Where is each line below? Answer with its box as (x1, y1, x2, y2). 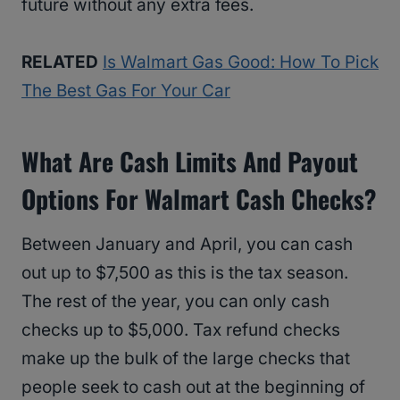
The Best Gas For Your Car (21, 80, 230, 102)
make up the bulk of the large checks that (21, 348, 350, 370)
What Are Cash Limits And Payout (21, 143, 358, 180)
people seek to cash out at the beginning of (21, 377, 365, 398)
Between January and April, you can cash (21, 234, 353, 255)
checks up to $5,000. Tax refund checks (21, 320, 340, 341)
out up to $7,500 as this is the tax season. (21, 262, 348, 284)
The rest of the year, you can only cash (21, 291, 329, 312)
